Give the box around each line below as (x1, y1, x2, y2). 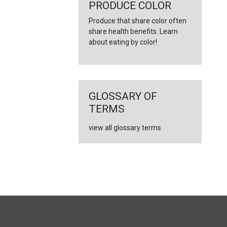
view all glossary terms (88, 124, 161, 132)
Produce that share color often (88, 17, 186, 25)
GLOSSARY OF (88, 90, 157, 102)
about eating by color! (88, 38, 157, 46)
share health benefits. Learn (88, 27, 178, 35)
